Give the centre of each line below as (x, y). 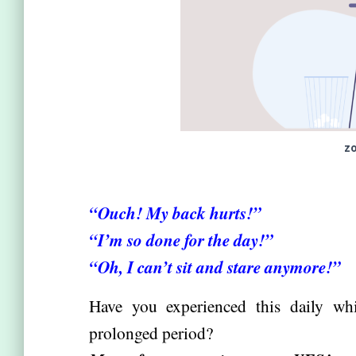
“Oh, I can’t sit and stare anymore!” (215, 267)
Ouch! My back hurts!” (180, 213)
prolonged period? (151, 333)
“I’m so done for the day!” (181, 240)
